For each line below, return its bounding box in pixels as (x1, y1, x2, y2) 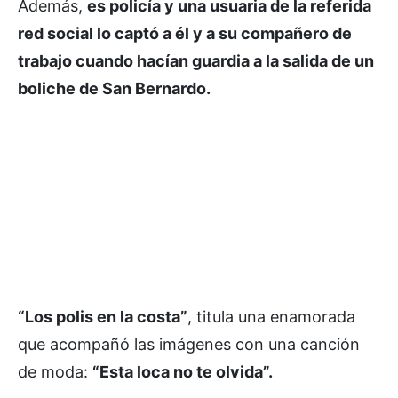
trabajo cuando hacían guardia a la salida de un (18, 51, 374, 70)
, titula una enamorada (187, 306, 355, 326)
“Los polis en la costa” (18, 306, 187, 326)
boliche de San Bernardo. (18, 78, 211, 98)
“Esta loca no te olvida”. (92, 362, 273, 381)
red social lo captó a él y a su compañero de (18, 23, 352, 43)
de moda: (18, 362, 92, 381)
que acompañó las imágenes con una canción (18, 334, 360, 354)
